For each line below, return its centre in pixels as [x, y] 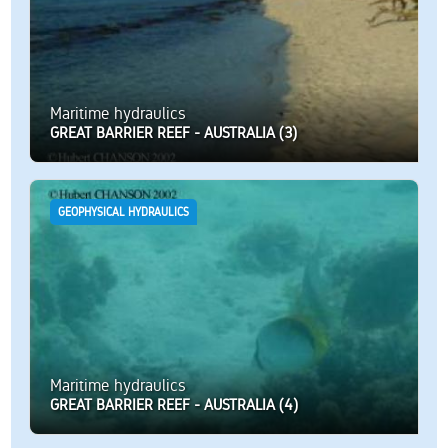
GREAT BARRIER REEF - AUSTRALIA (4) [173, 405]
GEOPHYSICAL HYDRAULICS [123, 212]
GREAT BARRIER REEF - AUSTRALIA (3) [173, 133]
